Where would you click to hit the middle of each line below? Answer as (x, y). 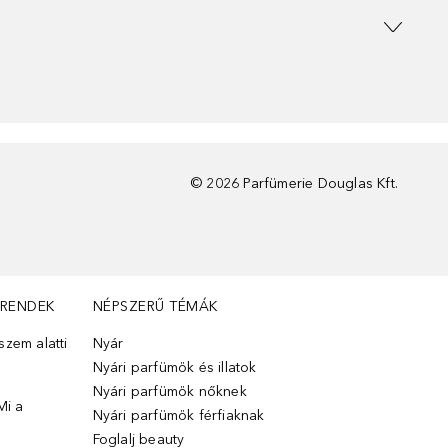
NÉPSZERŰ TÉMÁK (155, 306)
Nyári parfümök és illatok (174, 367)
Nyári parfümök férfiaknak (178, 415)
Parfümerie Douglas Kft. (320, 183)
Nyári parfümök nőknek (169, 391)
